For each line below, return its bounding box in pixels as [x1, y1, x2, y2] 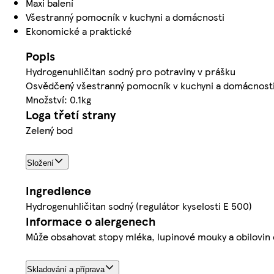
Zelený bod [26, 122, 73, 137]
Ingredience [26, 182, 91, 199]
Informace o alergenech [26, 212, 155, 229]
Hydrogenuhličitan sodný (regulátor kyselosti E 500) [26, 198, 252, 213]
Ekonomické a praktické [26, 23, 131, 38]
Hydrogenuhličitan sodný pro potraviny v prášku [26, 64, 235, 78]
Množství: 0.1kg [26, 92, 91, 106]
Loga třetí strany [26, 106, 116, 123]
